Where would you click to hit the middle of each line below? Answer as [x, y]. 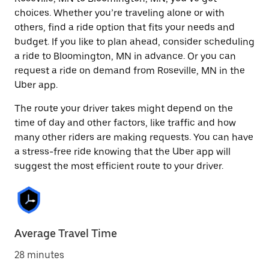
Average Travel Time [66, 233]
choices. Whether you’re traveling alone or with [119, 13]
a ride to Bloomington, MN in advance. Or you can [125, 56]
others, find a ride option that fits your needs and [125, 27]
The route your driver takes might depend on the [124, 108]
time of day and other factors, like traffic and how [125, 123]
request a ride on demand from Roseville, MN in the [130, 71]
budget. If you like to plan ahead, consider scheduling [134, 42]
